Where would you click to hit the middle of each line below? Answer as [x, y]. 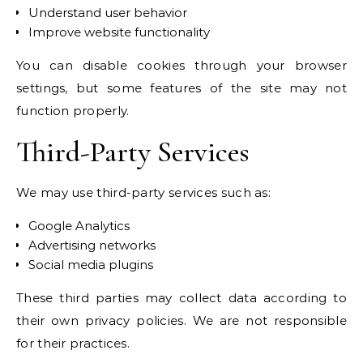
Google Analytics [79, 226]
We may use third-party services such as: [143, 192]
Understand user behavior [108, 13]
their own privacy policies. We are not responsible [181, 320]
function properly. [73, 111]
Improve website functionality [119, 32]
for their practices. [73, 343]
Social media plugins [91, 265]
